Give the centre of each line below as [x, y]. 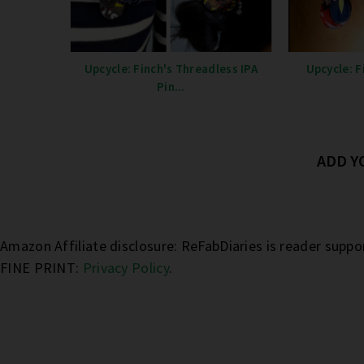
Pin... [171, 87]
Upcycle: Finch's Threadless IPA [171, 69]
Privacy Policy [126, 267]
